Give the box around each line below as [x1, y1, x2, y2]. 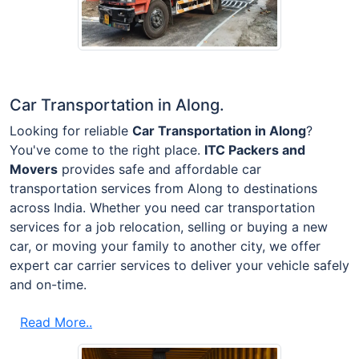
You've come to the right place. [10, 141, 204, 158]
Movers [10, 160, 58, 177]
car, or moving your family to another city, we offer [10, 237, 321, 254]
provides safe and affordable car [58, 160, 261, 177]
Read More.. [20, 313, 92, 330]
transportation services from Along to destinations [10, 179, 317, 196]
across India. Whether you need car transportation [10, 199, 315, 216]
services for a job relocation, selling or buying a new [10, 218, 328, 235]
